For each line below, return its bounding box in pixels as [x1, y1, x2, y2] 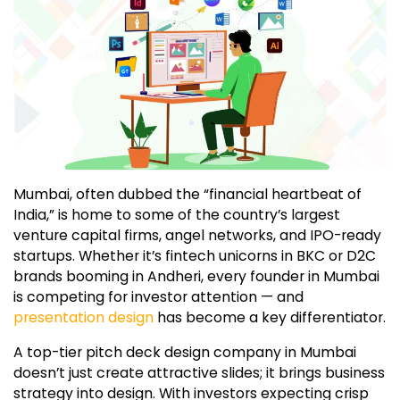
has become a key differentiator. [154, 307, 386, 329]
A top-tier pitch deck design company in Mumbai [13, 342, 356, 363]
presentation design [13, 307, 154, 329]
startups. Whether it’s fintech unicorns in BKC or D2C [13, 246, 376, 267]
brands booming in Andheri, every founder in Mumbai [13, 266, 379, 287]
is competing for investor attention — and [13, 287, 304, 308]
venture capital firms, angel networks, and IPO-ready [13, 225, 381, 246]
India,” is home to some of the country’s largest [13, 204, 340, 226]
